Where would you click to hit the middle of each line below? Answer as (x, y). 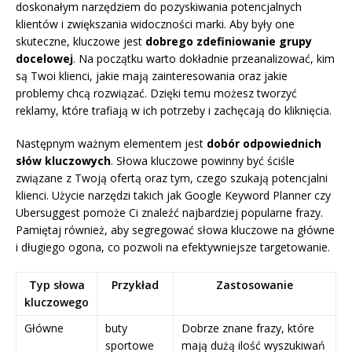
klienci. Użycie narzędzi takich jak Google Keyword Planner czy (173, 196)
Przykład (135, 285)
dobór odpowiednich (264, 144)
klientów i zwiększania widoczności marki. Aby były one (155, 24)
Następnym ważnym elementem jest (111, 144)
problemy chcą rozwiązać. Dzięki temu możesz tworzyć (156, 93)
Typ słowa (57, 285)
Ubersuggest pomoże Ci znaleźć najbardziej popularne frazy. (169, 213)
